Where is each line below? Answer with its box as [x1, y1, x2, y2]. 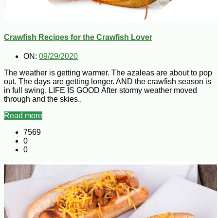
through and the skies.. [4, 95, 82, 104]
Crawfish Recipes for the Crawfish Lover [4, 33, 152, 41]
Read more [4, 111, 42, 120]
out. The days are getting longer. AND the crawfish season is [4, 77, 211, 86]
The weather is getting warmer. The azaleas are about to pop [4, 69, 212, 77]
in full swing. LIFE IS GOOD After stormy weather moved [4, 86, 197, 95]
